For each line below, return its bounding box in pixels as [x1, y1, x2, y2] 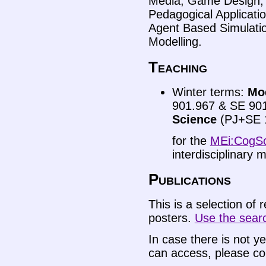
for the [172, 134, 210, 147]
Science [172, 112, 217, 126]
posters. [148, 211, 195, 225]
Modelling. [148, 35, 202, 49]
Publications [148, 170, 231, 188]
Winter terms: [172, 85, 248, 99]
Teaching [148, 58, 207, 75]
